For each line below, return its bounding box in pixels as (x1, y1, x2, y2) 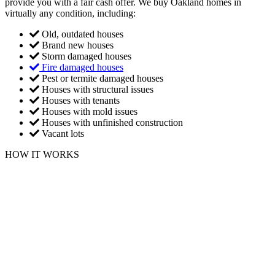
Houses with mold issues (42, 106, 137, 117)
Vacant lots (42, 128, 84, 139)
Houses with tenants (42, 95, 120, 106)
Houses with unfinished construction (42, 117, 183, 128)
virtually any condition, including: (5, 7, 136, 18)
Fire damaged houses (42, 61, 123, 72)
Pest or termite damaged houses (42, 72, 163, 83)
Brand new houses (42, 39, 114, 50)
